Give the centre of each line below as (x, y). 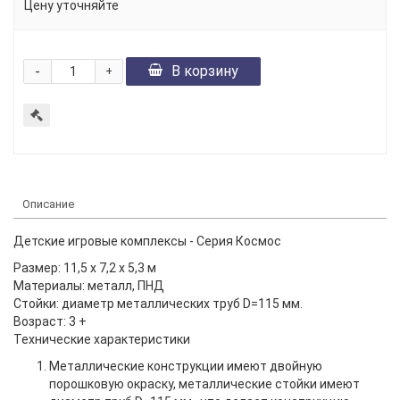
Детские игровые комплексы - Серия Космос (147, 241)
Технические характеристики (102, 339)
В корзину (205, 71)
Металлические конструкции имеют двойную (186, 366)
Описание (48, 204)
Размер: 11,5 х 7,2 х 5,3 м (85, 267)
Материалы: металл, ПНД (89, 285)
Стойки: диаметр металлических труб (128, 303)
